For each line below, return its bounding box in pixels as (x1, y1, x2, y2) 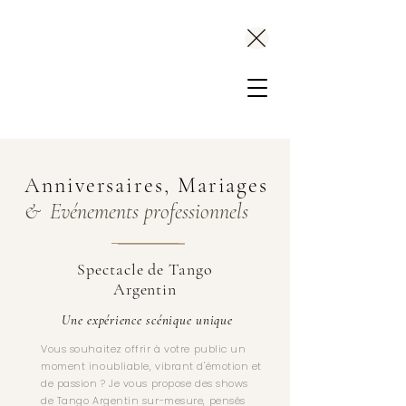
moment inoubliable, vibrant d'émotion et (41, 359, 263, 373)
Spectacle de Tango (77, 259, 213, 279)
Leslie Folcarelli (9, 9, 101, 26)
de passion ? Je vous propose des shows (41, 376, 248, 391)
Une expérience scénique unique (62, 312, 233, 328)
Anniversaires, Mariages (24, 172, 269, 198)
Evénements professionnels (49, 198, 248, 225)
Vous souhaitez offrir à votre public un (41, 342, 246, 356)
